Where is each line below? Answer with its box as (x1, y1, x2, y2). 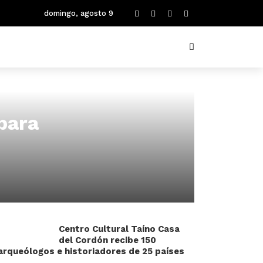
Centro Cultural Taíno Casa (59, 224, 180, 234)
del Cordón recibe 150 (59, 235, 156, 245)
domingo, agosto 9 (44, 9, 113, 18)
